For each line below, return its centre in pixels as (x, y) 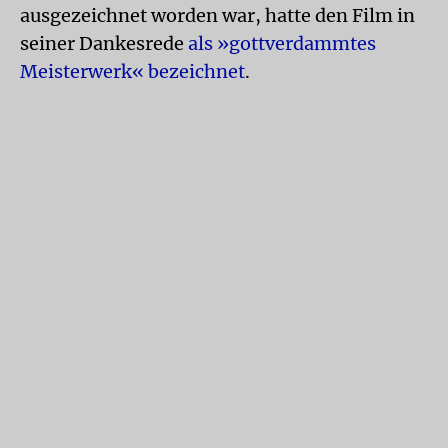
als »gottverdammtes (282, 43)
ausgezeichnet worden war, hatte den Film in (217, 15)
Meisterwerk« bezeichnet (132, 71)
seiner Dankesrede (104, 43)
